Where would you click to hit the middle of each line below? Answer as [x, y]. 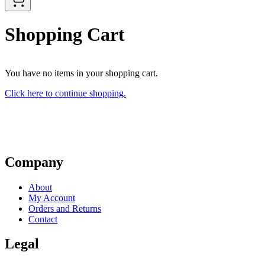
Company [34, 162]
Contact [43, 219]
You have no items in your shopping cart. [81, 73]
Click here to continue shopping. [65, 93]
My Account [52, 198]
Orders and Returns [65, 208]
